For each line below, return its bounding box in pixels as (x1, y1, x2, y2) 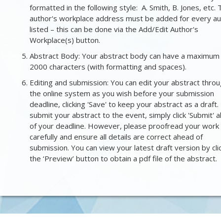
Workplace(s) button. (30, 35, 100, 45)
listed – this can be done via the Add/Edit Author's (30, 24, 198, 34)
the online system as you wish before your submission (30, 88, 214, 98)
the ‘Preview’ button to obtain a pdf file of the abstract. (30, 153, 217, 163)
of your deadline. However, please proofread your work (30, 121, 219, 131)
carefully (30, 132, 58, 142)
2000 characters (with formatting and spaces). (30, 62, 188, 72)
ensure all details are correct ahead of (74, 132, 203, 142)
